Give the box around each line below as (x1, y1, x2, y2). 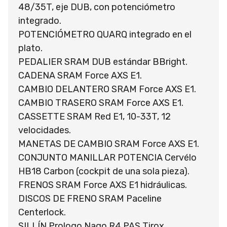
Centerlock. (18, 206, 66, 218)
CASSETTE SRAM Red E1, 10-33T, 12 (18, 110, 171, 122)
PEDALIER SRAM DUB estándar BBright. (18, 56, 187, 67)
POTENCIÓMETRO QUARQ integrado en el (18, 28, 192, 40)
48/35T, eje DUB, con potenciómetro (18, 1, 175, 13)
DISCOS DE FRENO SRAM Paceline (18, 193, 162, 204)
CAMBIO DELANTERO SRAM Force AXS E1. (18, 83, 196, 95)
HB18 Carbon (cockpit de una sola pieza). (18, 165, 190, 177)
